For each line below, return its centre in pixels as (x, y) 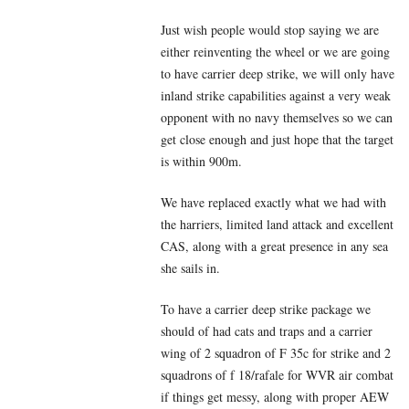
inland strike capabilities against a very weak (276, 96)
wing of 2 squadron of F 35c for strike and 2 (276, 353)
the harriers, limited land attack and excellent (277, 225)
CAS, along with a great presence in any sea (274, 246)
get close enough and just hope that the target (277, 140)
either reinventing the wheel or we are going (275, 52)
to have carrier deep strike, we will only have (278, 74)
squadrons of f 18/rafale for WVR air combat (277, 375)
